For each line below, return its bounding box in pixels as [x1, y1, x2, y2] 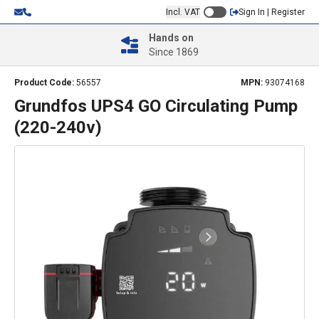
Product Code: [14, 78, 76, 88]
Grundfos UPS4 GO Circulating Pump [14, 96, 298, 116]
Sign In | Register [239, 6, 305, 17]
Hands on [148, 32, 194, 43]
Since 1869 [148, 46, 199, 58]
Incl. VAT [166, 6, 200, 17]
